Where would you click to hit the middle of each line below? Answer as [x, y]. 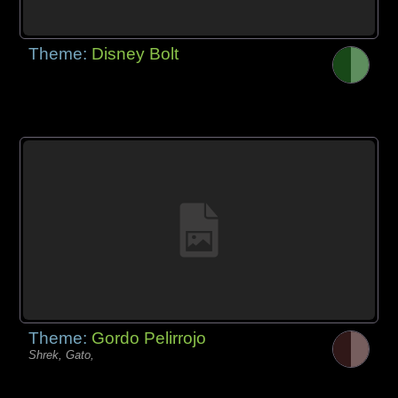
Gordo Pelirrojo [149, 338]
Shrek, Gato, [62, 354]
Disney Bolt [135, 53]
